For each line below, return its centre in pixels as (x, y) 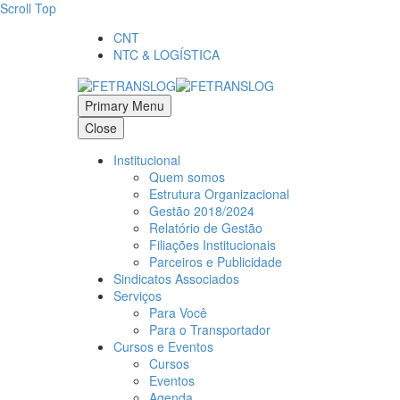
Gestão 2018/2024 (202, 210)
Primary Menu (125, 105)
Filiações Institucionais (212, 244)
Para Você (178, 312)
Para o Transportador (210, 329)
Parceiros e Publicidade (216, 261)
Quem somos (187, 176)
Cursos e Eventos (163, 346)
